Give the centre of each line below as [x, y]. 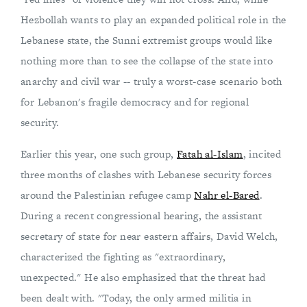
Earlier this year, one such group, [99, 154]
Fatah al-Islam [210, 154]
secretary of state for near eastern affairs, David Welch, [149, 236]
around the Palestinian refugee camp [108, 195]
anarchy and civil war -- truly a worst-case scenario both [151, 81]
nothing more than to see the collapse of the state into [147, 61]
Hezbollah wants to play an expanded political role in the [153, 20]
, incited [262, 154]
